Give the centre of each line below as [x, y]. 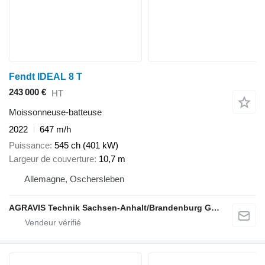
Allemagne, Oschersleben [74, 179]
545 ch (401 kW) [86, 145]
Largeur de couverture [51, 159]
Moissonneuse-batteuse [55, 112]
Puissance [29, 145]
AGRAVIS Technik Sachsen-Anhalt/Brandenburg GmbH [215, 207]
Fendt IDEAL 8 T [46, 77]
